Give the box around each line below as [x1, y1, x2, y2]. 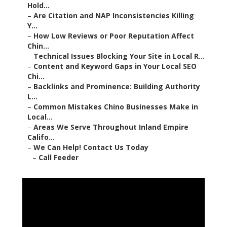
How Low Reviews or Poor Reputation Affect [33, 31, 194, 41]
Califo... [27, 132, 55, 142]
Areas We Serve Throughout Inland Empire [33, 122, 188, 132]
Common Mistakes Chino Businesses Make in [33, 102, 198, 112]
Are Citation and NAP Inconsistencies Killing [33, 11, 194, 21]
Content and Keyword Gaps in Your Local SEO [33, 61, 197, 71]
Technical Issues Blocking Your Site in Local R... [33, 51, 205, 61]
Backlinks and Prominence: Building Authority [33, 82, 200, 92]
